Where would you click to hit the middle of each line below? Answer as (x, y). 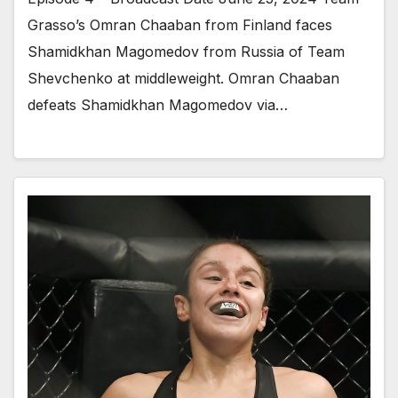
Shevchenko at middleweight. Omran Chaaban (183, 78)
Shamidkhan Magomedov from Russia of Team (186, 51)
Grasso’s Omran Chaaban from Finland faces (180, 24)
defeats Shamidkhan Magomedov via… (158, 104)
